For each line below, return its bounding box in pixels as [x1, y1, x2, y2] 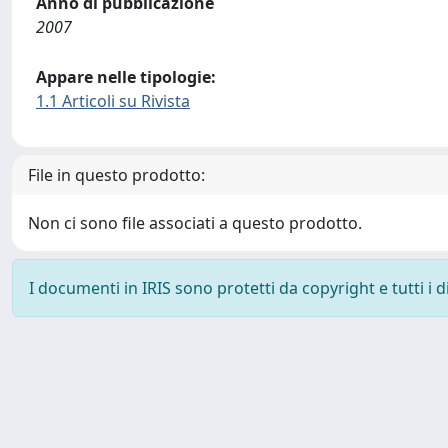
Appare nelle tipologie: [36, 66, 216, 88]
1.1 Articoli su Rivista [36, 90, 190, 112]
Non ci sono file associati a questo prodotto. [28, 212, 362, 234]
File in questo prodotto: [28, 164, 205, 186]
